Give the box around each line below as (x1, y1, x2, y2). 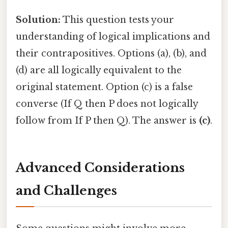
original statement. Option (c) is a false (16, 81, 193, 93)
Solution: (16, 14, 61, 26)
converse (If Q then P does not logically (16, 98, 198, 110)
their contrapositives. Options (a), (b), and (16, 48, 207, 60)
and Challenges (16, 183, 117, 198)
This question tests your (61, 14, 174, 26)
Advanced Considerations (16, 160, 185, 176)
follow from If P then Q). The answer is (16, 115, 199, 127)
